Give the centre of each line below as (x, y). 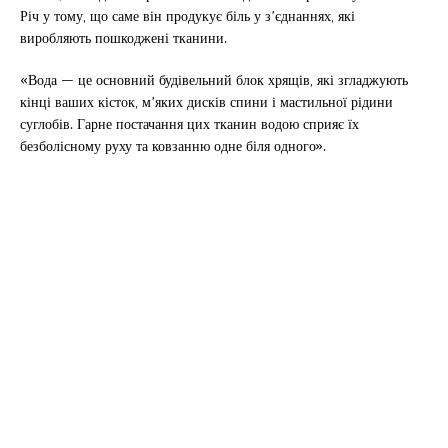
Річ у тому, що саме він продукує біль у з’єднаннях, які (187, 16)
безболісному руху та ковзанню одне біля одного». (173, 146)
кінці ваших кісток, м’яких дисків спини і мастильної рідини (206, 102)
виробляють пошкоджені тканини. (123, 38)
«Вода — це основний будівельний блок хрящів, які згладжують (214, 80)
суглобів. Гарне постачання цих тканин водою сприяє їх (189, 124)
